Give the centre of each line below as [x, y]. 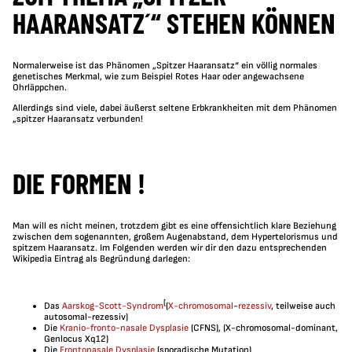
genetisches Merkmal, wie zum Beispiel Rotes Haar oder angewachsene [158, 77]
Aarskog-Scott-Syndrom [113, 306]
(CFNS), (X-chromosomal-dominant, [264, 328]
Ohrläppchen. [40, 88]
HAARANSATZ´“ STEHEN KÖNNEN [174, 23]
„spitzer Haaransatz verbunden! [78, 119]
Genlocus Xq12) [76, 339]
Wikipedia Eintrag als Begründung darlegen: [101, 258]
